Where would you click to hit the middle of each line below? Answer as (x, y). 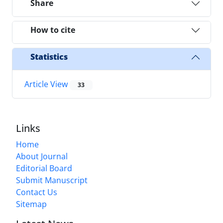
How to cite (53, 30)
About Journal (42, 156)
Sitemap (31, 204)
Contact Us (37, 192)
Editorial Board (44, 168)
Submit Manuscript (52, 180)
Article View (47, 84)
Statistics (49, 57)
